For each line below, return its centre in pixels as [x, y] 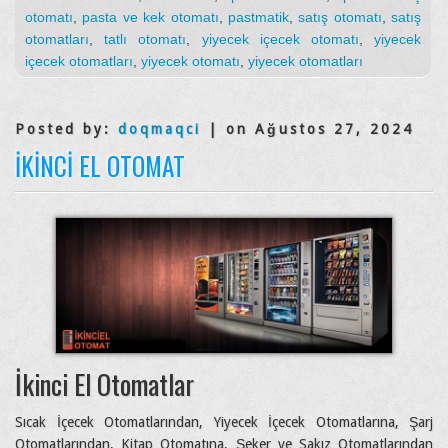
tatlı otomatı [145, 38]
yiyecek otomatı [190, 60]
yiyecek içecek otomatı [280, 38]
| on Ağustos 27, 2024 [307, 128]
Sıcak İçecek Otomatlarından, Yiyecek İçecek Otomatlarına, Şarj [224, 421]
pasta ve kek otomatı [150, 16]
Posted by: [66, 128]
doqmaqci [159, 128]
